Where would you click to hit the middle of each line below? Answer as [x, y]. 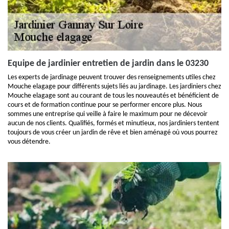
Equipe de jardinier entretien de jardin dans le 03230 [108, 64]
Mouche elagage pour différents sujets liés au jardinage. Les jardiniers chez [114, 87]
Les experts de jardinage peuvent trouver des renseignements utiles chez [112, 77]
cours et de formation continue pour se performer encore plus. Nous [105, 105]
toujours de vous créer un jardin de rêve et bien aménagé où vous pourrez [113, 133]
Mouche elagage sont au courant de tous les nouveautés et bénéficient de [113, 96]
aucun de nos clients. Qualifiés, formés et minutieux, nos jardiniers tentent [113, 123]
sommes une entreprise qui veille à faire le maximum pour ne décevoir [108, 114]
